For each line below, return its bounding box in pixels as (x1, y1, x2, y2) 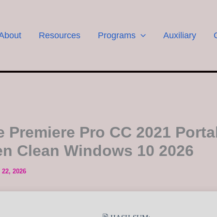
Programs (98, 30, 136, 40)
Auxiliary (163, 30, 196, 40)
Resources (39, 30, 81, 40)
